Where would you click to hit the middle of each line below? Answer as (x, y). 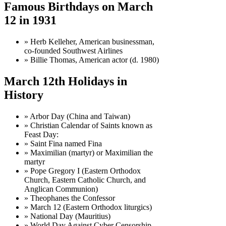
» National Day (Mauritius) (67, 216)
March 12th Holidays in (66, 81)
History (24, 95)
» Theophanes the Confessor (70, 198)
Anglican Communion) (61, 189)
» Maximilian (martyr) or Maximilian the (89, 152)
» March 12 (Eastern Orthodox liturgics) (88, 207)
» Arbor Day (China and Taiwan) (77, 116)
